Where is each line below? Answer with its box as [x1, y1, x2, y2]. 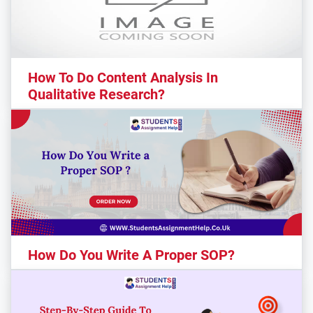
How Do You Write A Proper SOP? [28, 246, 235, 263]
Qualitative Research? [28, 85, 165, 103]
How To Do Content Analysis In [28, 68, 218, 86]
